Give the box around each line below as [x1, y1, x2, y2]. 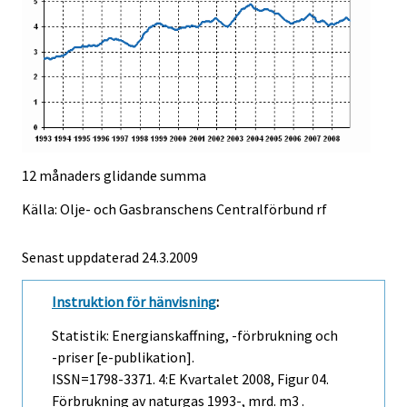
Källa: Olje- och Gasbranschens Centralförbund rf [22, 199, 327, 218]
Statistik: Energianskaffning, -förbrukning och [52, 325, 338, 344]
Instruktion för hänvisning [52, 292, 216, 311]
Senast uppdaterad [22, 247, 142, 266]
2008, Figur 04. [239, 369, 329, 388]
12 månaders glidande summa [22, 166, 206, 184]
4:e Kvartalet [158, 369, 239, 388]
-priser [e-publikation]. [52, 347, 194, 366]
